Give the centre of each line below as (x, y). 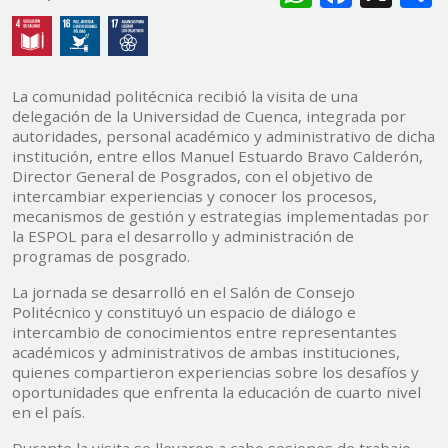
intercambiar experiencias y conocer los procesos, (194, 196)
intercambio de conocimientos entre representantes (204, 332)
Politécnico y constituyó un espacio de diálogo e (184, 312)
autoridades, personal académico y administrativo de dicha (223, 136)
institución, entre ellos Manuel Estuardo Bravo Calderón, (217, 156)
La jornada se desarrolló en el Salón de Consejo (183, 292)
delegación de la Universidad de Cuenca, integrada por (209, 116)
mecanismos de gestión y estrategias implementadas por (220, 216)
